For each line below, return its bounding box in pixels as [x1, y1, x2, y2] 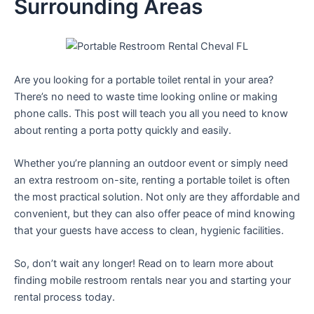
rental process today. [14, 291, 115, 304]
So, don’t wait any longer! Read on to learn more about [14, 257, 273, 271]
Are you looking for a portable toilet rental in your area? [14, 73, 273, 86]
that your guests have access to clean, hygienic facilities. [14, 224, 284, 237]
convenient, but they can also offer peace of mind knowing [14, 207, 295, 220]
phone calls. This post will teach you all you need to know [14, 107, 288, 120]
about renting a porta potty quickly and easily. [14, 123, 231, 137]
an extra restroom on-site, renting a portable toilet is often [14, 173, 290, 186]
